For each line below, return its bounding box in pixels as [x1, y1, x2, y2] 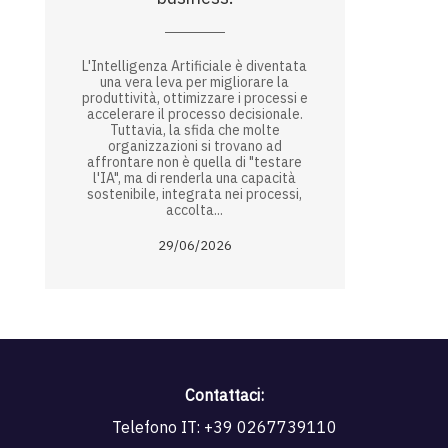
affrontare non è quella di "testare [87, 153, 303, 172]
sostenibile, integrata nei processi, [87, 185, 303, 204]
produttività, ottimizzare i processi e [81, 89, 308, 108]
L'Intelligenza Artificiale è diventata [82, 57, 308, 76]
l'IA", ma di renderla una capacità [93, 169, 297, 188]
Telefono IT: [111, 417, 204, 438]
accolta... [166, 201, 224, 220]
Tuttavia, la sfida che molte [109, 121, 280, 140]
